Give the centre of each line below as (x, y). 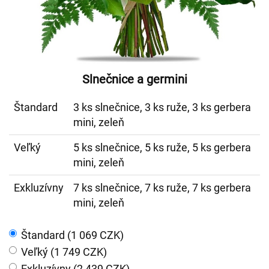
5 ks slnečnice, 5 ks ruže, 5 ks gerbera (162, 147)
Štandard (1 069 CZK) (72, 235)
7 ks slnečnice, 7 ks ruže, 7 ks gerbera (162, 188)
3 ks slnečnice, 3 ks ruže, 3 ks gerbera (162, 107)
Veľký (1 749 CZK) (64, 252)
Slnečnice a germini (134, 79)
